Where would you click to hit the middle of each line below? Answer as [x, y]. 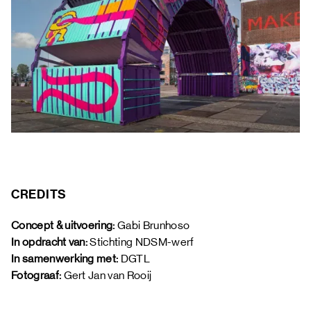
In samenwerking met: [66, 258]
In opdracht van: [50, 242]
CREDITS [39, 194]
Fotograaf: [37, 275]
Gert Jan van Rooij [109, 275]
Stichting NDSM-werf [142, 242]
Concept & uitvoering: [65, 225]
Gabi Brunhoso [154, 225]
